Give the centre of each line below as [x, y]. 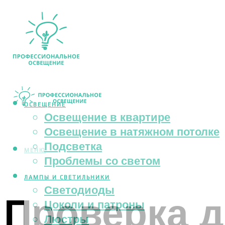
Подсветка [73, 146]
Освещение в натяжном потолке [132, 132]
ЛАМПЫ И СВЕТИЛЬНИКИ [67, 178]
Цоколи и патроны [94, 204]
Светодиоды [79, 190]
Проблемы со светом [102, 161]
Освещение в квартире [107, 117]
